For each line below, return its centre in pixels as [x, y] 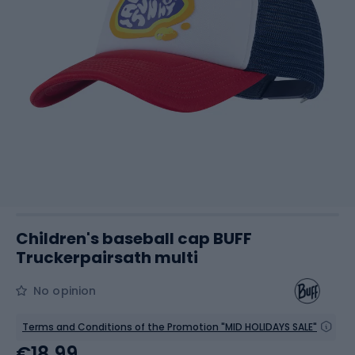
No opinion [65, 291]
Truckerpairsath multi [107, 258]
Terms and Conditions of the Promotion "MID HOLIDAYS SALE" [170, 327]
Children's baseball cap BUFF [134, 239]
